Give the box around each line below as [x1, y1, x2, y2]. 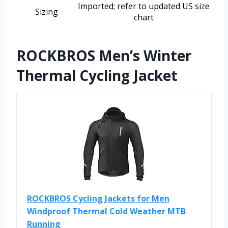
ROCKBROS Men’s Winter [16, 46, 192, 66]
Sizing [35, 6, 58, 18]
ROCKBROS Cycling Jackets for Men [27, 193, 169, 205]
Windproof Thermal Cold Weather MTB [27, 206, 186, 217]
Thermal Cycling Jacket [16, 66, 178, 85]
